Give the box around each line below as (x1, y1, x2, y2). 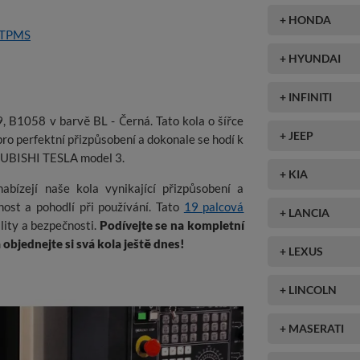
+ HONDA (280, 12, 332, 27)
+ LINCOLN (280, 282, 337, 297)
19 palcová (183, 199, 244, 215)
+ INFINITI (280, 89, 333, 104)
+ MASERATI (280, 321, 345, 335)
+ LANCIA (280, 205, 330, 219)
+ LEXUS (280, 243, 324, 258)
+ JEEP (280, 128, 314, 142)
